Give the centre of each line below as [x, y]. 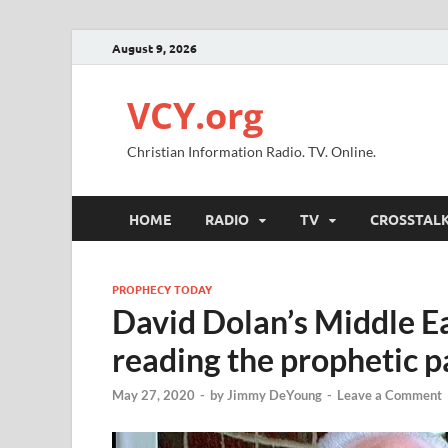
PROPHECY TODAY [162, 289]
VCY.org [195, 115]
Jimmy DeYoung [274, 395]
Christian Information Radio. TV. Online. [251, 151]
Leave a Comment [389, 395]
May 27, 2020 [153, 395]
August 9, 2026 [154, 47]
